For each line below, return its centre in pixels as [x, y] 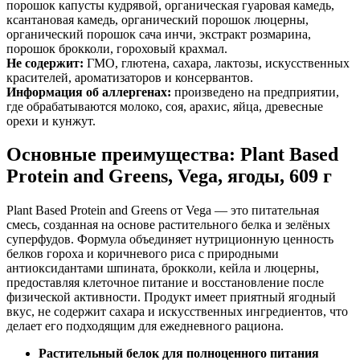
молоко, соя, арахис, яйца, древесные [221, 106]
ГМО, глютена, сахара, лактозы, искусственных [217, 63]
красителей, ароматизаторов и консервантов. [130, 77]
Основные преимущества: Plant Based [172, 155]
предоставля [40, 283]
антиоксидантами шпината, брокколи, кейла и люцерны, [163, 268]
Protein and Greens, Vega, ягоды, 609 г [169, 176]
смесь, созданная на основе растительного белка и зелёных [168, 225]
